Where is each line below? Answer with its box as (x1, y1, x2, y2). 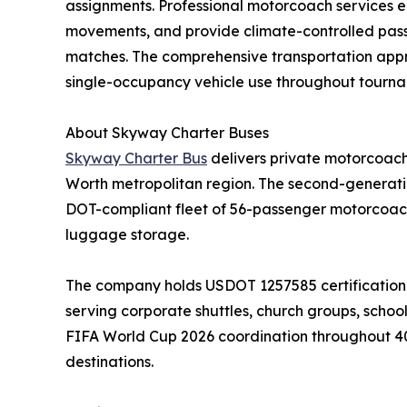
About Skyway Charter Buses (65, 124, 269, 143)
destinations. (65, 352, 154, 372)
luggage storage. (65, 225, 189, 244)
